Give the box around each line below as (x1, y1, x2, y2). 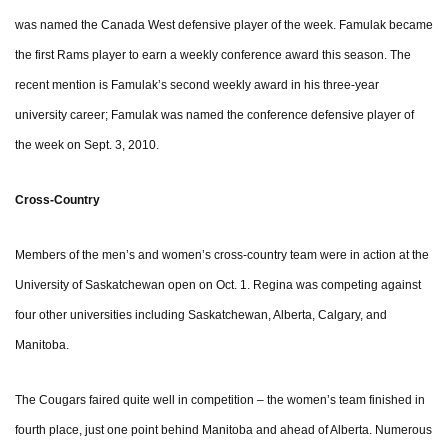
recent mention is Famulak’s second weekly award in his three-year (15, 78, 379, 93)
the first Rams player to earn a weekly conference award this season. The (15, 48, 411, 63)
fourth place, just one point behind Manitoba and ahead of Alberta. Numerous (15, 423, 432, 438)
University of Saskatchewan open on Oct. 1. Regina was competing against (15, 278, 421, 293)
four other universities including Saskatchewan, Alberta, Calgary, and (15, 308, 387, 323)
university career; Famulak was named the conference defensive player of (15, 108, 414, 123)
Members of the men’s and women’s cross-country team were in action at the (15, 248, 429, 263)
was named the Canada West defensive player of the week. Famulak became (15, 18, 433, 33)
